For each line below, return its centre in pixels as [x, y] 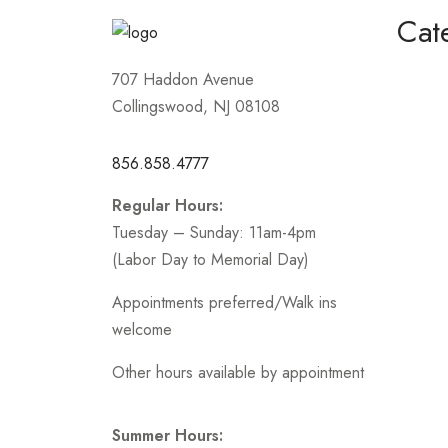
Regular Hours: [167, 205]
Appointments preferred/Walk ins [224, 302]
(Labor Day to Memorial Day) [210, 259]
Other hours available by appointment [238, 372]
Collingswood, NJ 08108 [196, 106]
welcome [142, 329]
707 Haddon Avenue [183, 79]
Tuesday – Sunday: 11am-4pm [214, 232]
